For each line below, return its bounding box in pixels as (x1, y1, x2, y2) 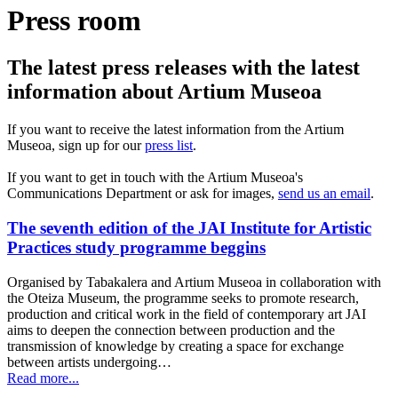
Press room (7, 4, 141, 36)
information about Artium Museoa (7, 80, 322, 104)
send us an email (278, 186, 370, 202)
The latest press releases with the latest (7, 56, 360, 80)
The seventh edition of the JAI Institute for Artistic (7, 219, 371, 238)
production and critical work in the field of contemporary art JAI (7, 306, 366, 322)
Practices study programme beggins (7, 238, 266, 258)
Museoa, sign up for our (7, 138, 145, 154)
